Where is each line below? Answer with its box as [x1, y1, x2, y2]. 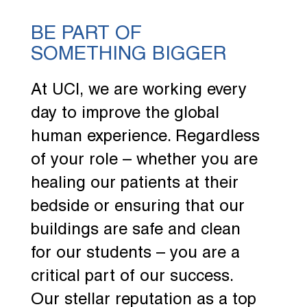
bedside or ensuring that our [30, 199, 245, 214]
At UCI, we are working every [30, 82, 247, 98]
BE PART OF [30, 25, 142, 43]
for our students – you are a [30, 245, 240, 261]
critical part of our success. [30, 269, 233, 284]
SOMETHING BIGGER [30, 45, 226, 64]
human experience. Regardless [30, 129, 260, 145]
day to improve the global [30, 106, 219, 121]
